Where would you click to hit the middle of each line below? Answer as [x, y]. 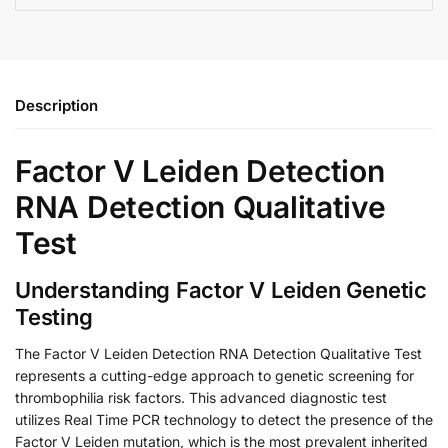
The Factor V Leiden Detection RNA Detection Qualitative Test [218, 353]
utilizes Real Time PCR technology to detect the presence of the [224, 419]
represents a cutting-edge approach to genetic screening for [214, 375]
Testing [54, 316]
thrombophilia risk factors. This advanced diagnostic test [201, 397]
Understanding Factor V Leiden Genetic [221, 289]
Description [56, 105]
